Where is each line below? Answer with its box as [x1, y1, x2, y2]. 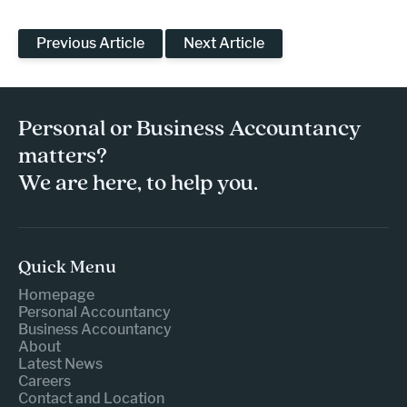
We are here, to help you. [18, 172, 258, 195]
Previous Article [36, 34, 144, 52]
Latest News [18, 354, 103, 372]
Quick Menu [18, 258, 116, 277]
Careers [18, 372, 71, 390]
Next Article [184, 34, 264, 52]
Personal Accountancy [18, 303, 171, 321]
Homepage [18, 285, 94, 303]
